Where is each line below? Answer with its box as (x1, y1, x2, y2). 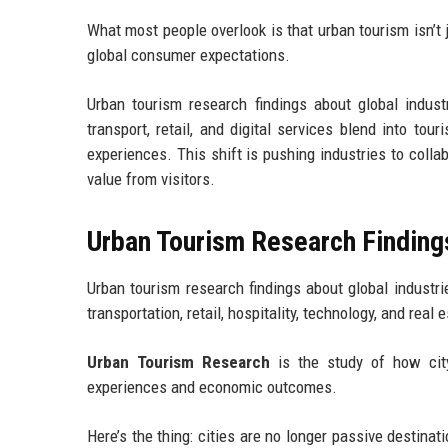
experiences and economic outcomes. (87, 377, 337, 398)
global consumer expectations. (87, 45, 290, 66)
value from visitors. (87, 169, 215, 190)
